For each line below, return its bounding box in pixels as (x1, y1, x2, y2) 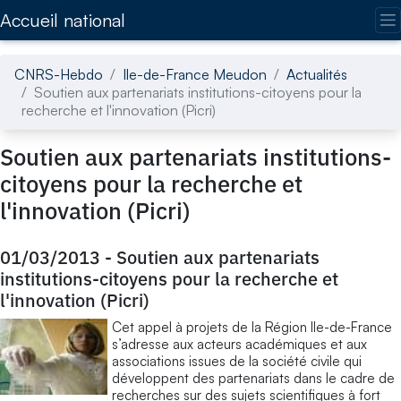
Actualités (286, 64, 347, 83)
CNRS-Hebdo (14, 64, 103, 83)
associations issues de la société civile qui (112, 352, 362, 370)
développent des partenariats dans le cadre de (112, 369, 395, 387)
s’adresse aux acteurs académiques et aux (112, 335, 367, 353)
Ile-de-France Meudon (123, 64, 267, 83)
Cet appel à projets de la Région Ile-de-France (112, 318, 392, 336)
